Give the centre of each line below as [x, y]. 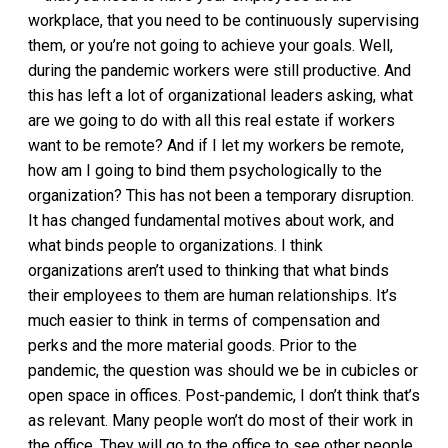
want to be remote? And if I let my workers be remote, [216, 146]
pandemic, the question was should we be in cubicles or [223, 371]
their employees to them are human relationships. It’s [212, 296]
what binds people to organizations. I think [175, 246]
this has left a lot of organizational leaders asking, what [220, 96]
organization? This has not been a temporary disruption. [221, 196]
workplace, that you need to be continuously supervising [223, 21]
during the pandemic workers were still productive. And [219, 71]
